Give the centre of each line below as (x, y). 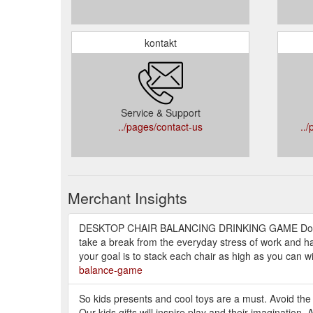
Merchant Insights (128, 197)
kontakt (160, 42)
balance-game (111, 269)
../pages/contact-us (160, 126)
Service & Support (160, 112)
